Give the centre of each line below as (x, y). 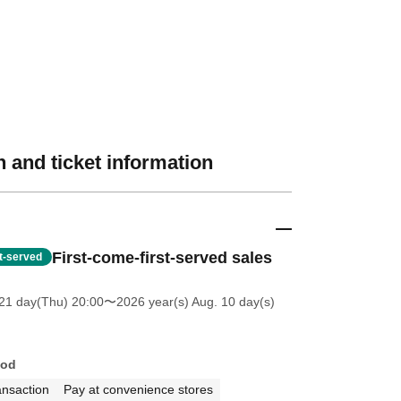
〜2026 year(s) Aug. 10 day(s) (189, 301)
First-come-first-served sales (162, 257)
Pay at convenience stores (138, 389)
